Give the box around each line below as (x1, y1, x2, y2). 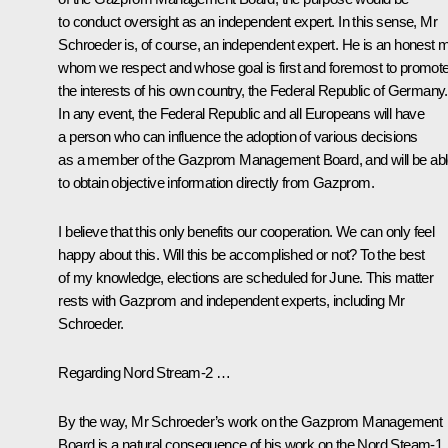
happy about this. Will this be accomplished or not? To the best (58, 245, 425, 263)
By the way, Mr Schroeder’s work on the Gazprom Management (58, 412, 443, 430)
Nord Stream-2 (123, 363, 213, 381)
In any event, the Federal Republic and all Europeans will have (58, 104, 425, 122)
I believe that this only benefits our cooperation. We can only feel (58, 222, 435, 240)
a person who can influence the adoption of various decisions (58, 127, 418, 145)
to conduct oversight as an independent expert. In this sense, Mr (58, 12, 437, 30)
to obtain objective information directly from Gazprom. (58, 173, 374, 191)
